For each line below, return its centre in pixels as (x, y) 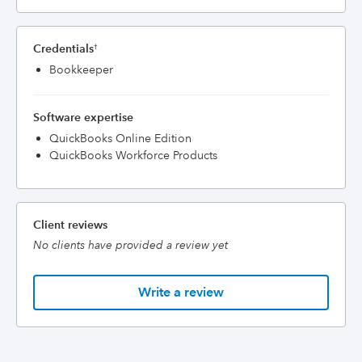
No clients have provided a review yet (130, 245)
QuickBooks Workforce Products (133, 155)
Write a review (181, 292)
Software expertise (83, 117)
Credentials (63, 48)
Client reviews (70, 225)
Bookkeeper (81, 69)
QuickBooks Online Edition (120, 138)
